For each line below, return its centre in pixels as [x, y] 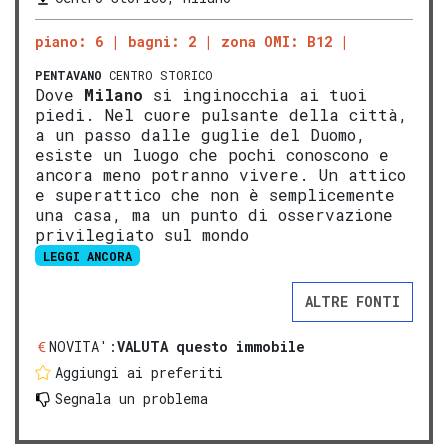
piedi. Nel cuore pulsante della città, [221, 114]
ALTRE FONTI [352, 301]
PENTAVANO [68, 74]
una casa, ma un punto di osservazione [214, 214]
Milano [113, 94]
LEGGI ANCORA [87, 255]
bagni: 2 [162, 41]
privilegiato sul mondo [142, 234]
